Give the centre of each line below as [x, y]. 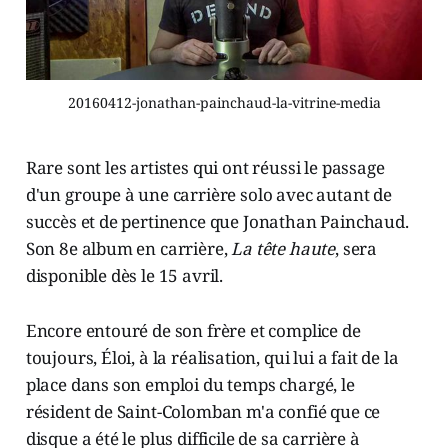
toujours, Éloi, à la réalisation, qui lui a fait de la [212, 358]
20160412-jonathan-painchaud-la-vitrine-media [224, 103]
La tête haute [283, 249]
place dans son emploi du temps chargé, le [190, 385]
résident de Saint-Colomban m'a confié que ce [203, 412]
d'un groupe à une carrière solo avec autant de [208, 195]
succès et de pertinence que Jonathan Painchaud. [217, 222]
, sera [356, 249]
